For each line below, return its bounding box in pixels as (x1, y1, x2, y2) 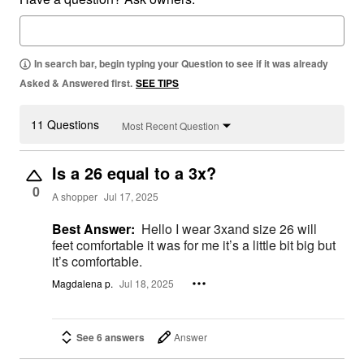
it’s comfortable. (52, 252, 142, 271)
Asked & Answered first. (19, 76, 132, 91)
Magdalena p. (52, 276, 113, 291)
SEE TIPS (136, 76, 179, 91)
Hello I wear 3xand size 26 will (141, 219, 317, 239)
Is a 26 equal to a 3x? (52, 161, 216, 185)
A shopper (52, 189, 97, 204)
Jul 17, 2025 (104, 189, 158, 204)
